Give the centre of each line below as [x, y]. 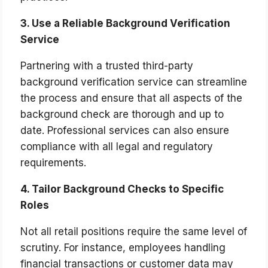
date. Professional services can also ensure [125, 131]
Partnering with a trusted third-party [107, 66]
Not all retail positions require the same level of [134, 232]
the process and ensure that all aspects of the [132, 98]
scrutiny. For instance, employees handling [123, 248]
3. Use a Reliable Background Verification [126, 24]
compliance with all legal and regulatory [117, 147]
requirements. [54, 163]
